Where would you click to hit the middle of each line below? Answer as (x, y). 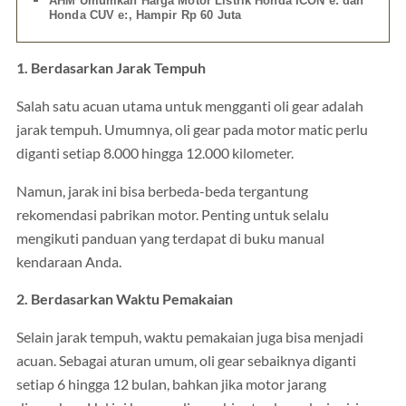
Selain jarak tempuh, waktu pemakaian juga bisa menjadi (190, 337)
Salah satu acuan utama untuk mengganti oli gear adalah (190, 106)
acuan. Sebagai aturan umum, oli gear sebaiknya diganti (186, 360)
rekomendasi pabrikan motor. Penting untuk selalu (173, 214)
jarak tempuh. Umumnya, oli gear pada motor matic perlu (192, 129)
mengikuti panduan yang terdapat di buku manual (170, 238)
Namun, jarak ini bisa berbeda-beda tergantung (162, 191)
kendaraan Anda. (69, 261)
